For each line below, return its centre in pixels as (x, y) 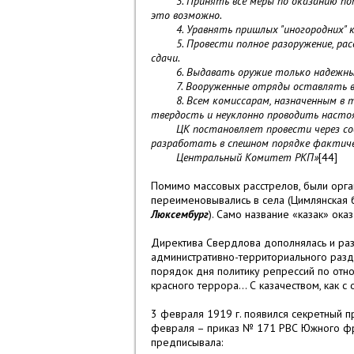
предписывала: (187, 343)
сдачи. (166, 58)
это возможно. (186, 15)
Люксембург (180, 215)
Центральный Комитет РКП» (235, 158)
